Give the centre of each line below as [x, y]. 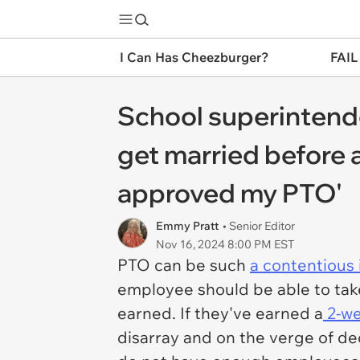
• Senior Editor [259, 226]
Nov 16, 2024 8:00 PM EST [225, 244]
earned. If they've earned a [220, 313]
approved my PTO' [230, 193]
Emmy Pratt [187, 226]
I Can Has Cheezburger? [194, 57]
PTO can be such [184, 265]
